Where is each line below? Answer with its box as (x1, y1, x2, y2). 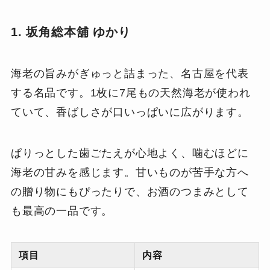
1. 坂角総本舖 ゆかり (10, 25, 131, 39)
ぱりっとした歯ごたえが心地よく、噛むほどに (10, 147, 249, 160)
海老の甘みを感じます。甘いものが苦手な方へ (10, 166, 249, 179)
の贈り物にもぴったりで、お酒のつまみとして (10, 186, 249, 198)
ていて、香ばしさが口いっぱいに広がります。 (10, 106, 249, 119)
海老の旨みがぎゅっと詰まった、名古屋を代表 (10, 67, 249, 80)
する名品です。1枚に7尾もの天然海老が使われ (10, 87, 251, 99)
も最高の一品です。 (10, 205, 113, 218)
